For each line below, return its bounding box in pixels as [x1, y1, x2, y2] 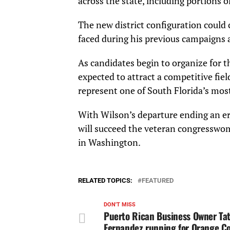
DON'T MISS [104, 201, 136, 208]
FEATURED [142, 177, 174, 185]
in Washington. [78, 137, 141, 149]
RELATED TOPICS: [78, 177, 132, 185]
